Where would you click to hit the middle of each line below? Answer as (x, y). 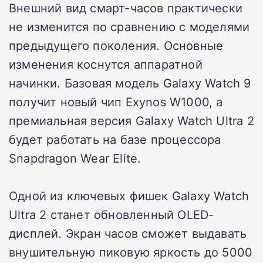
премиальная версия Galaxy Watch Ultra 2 (131, 120)
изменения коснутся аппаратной (106, 64)
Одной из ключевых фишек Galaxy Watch (129, 195)
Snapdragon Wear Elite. (75, 158)
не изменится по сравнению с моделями (129, 26)
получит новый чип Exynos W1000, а (116, 101)
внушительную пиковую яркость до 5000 (131, 252)
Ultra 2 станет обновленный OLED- (112, 214)
